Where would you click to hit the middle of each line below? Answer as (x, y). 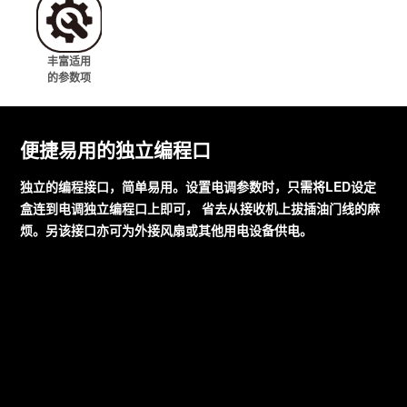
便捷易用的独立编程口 (116, 149)
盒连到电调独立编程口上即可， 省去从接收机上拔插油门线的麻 (200, 208)
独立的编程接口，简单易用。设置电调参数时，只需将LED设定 (199, 186)
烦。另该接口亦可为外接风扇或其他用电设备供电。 (167, 229)
